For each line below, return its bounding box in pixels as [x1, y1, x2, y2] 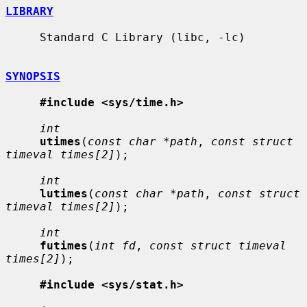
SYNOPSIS [5, 69, 60, 83]
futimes [40, 238, 88, 252]
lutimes [40, 186, 88, 200]
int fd [95, 238, 136, 252]
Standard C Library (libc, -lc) [5, 30, 40, 44]
